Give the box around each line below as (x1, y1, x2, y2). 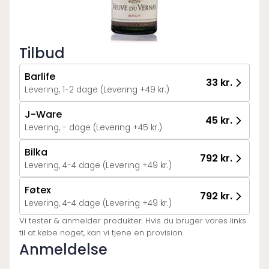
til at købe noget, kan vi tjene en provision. (19, 227, 184, 238)
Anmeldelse (19, 240, 107, 259)
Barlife (25, 70, 55, 83)
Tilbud (19, 43, 65, 63)
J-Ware (25, 107, 62, 121)
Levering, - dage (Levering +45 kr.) (93, 122, 162, 133)
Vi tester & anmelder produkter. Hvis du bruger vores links (19, 215, 246, 226)
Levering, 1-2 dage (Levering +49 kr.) (100, 84, 169, 95)
